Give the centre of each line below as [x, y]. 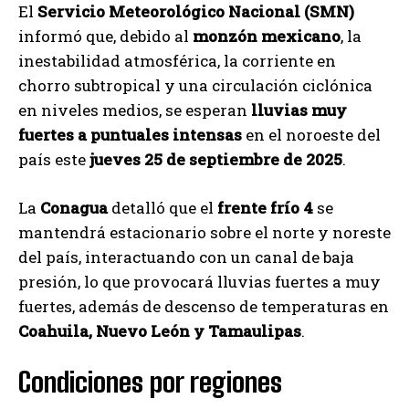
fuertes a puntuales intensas [130, 134]
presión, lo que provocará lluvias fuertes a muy [199, 281]
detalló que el [163, 207]
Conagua [74, 207]
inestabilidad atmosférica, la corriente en [177, 60]
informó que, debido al [105, 36]
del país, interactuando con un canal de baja [186, 257]
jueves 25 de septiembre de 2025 [216, 159]
